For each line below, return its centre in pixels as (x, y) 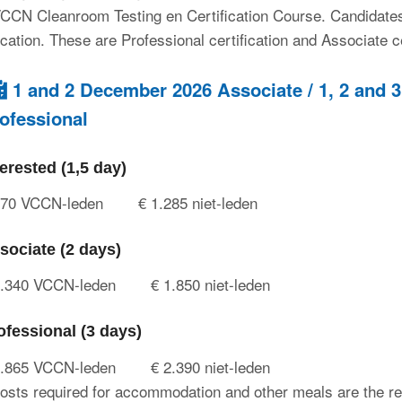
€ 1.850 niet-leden (211, 284)
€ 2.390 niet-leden (211, 366)
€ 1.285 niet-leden (198, 203)
